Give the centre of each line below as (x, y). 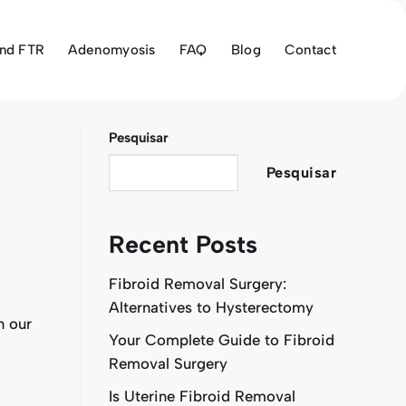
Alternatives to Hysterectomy (211, 307)
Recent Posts (183, 244)
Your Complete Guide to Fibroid (221, 340)
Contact (310, 50)
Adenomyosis (112, 50)
